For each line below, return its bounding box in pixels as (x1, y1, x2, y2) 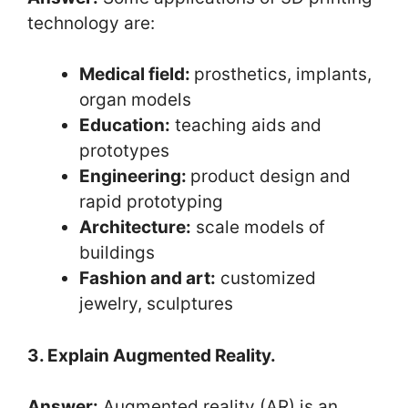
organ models (79, 89, 191, 110)
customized (216, 268, 316, 289)
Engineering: (79, 166, 190, 187)
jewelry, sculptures (79, 293, 233, 314)
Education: (79, 115, 170, 136)
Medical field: (79, 64, 194, 85)
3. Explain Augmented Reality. (27, 344, 276, 366)
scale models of (191, 217, 325, 238)
